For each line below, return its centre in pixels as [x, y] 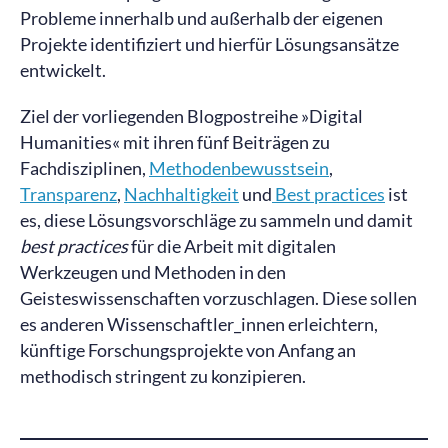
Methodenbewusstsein [239, 168]
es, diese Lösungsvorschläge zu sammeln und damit [216, 220]
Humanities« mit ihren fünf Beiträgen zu [175, 142]
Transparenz [68, 194]
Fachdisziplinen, [84, 168]
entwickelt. [63, 70]
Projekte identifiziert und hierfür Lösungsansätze [209, 44]
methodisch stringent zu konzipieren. [163, 376]
